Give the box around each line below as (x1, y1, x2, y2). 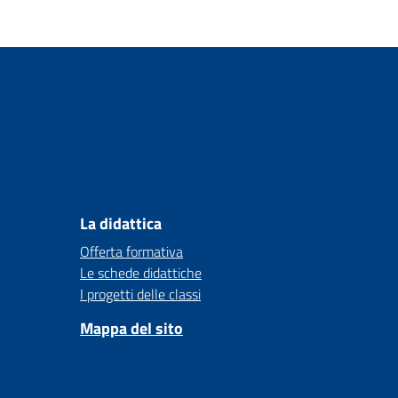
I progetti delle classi (80, 283, 201, 305)
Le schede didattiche (80, 262, 202, 283)
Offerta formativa (80, 241, 183, 262)
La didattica (80, 211, 162, 235)
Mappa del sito (80, 316, 183, 340)
